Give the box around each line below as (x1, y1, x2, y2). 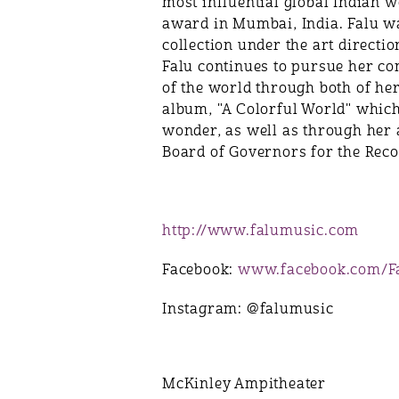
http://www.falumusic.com (162, 224, 360, 239)
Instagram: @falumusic (162, 302, 334, 317)
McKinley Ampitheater (162, 377, 326, 392)
